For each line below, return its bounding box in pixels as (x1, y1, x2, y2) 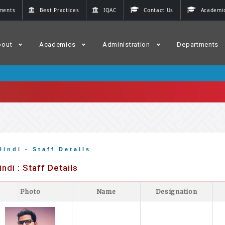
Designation (155, 188, 197, 195)
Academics (39, 41, 76, 48)
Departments (177, 41, 219, 48)
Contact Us (144, 7, 174, 14)
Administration (102, 41, 150, 48)
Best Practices (39, 7, 79, 14)
